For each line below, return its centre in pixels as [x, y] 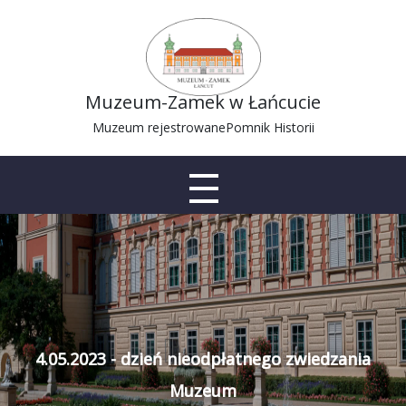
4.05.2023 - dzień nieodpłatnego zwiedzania [203, 359]
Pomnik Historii [270, 127]
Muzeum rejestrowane [159, 127]
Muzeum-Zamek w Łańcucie [203, 102]
